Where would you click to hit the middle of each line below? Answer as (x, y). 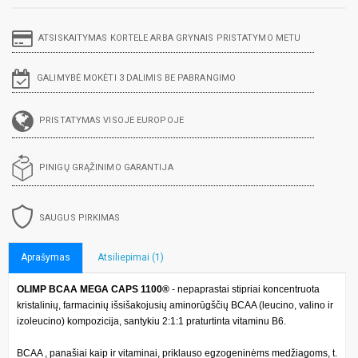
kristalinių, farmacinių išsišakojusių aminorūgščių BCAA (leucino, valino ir (175, 305)
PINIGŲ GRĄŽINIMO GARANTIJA (106, 167)
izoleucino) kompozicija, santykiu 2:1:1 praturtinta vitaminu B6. (151, 321)
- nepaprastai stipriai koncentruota (246, 289)
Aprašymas (46, 257)
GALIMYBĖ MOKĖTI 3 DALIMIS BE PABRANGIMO (137, 78)
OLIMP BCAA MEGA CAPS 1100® (94, 289)
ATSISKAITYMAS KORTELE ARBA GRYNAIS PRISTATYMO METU (170, 38)
